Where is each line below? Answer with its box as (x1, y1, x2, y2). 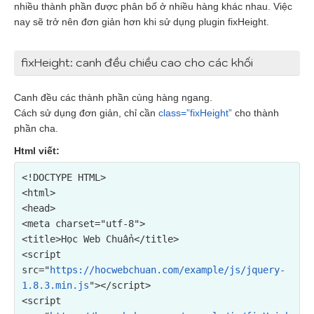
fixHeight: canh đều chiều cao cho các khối (21, 55, 253, 69)
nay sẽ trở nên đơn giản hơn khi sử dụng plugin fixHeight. (14, 16, 269, 27)
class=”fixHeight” (158, 107, 232, 118)
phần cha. (14, 123, 58, 134)
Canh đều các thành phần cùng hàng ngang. (14, 92, 212, 103)
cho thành (232, 107, 279, 118)
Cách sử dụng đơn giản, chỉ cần (14, 107, 158, 118)
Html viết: (14, 145, 60, 156)
